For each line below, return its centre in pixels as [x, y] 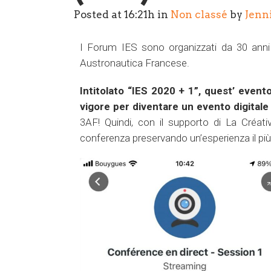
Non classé [199, 14]
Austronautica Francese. [135, 63]
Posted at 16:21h [114, 14]
